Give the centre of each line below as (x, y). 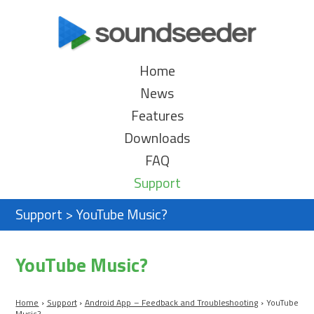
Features (157, 116)
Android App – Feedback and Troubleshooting (171, 302)
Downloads (157, 138)
